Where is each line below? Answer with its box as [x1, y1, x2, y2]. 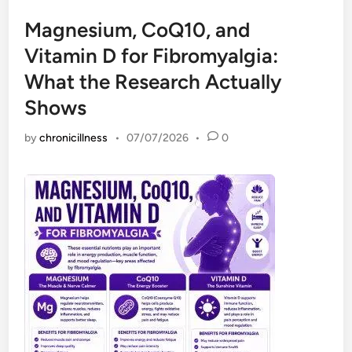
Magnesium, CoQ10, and [24, 17, 251, 42]
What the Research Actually [24, 69, 282, 94]
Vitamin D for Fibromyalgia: [24, 43, 279, 68]
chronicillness [39, 131, 108, 145]
